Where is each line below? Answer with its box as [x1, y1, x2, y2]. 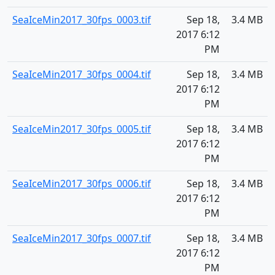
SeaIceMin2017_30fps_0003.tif [12, 13, 151, 26]
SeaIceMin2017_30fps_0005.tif [12, 122, 151, 136]
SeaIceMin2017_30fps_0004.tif [12, 68, 151, 81]
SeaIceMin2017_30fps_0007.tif [12, 231, 151, 245]
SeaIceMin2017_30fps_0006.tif [12, 177, 151, 190]
